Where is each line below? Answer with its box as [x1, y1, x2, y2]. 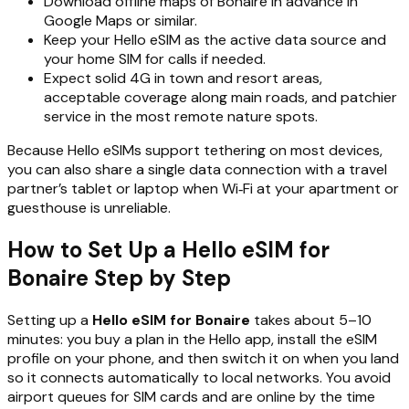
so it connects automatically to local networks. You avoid [7, 368, 391, 388]
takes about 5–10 [250, 310, 372, 330]
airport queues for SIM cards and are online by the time [7, 387, 375, 407]
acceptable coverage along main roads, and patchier [44, 88, 397, 108]
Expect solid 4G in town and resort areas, [44, 68, 322, 89]
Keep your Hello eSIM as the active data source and [44, 30, 386, 50]
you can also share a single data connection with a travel [7, 160, 387, 180]
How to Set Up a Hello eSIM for [7, 236, 330, 265]
